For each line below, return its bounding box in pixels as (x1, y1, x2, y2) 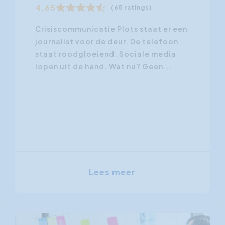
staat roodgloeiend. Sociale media (35, 49, 176, 58)
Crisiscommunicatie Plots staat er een (35, 24, 187, 33)
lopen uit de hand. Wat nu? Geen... (35, 61, 172, 71)
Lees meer (89, 166, 136, 177)
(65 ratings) (110, 3, 152, 11)
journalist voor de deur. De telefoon (35, 36, 178, 46)
